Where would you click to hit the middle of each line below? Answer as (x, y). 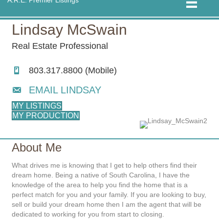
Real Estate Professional (60, 46)
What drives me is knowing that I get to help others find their (104, 165)
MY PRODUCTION (46, 116)
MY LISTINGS (37, 106)
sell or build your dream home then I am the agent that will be (107, 205)
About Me (37, 148)
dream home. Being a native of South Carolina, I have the (101, 175)
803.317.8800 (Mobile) (74, 71)
